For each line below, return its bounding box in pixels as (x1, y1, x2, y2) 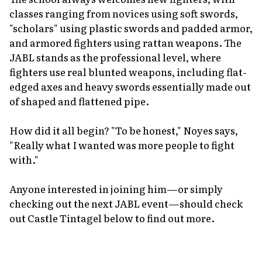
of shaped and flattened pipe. (9, 93, 149, 108)
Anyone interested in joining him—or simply (9, 181, 223, 196)
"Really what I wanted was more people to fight (9, 137, 235, 152)
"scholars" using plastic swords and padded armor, (9, 20, 253, 35)
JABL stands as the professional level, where (9, 49, 221, 64)
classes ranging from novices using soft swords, (9, 5, 238, 20)
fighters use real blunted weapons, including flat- (9, 64, 247, 79)
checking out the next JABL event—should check (9, 195, 243, 211)
